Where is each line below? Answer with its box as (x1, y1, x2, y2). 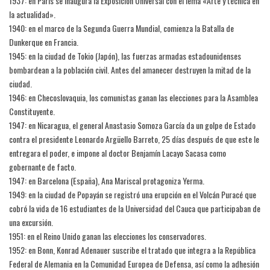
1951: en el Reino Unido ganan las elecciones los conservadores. (9, 230, 206, 243)
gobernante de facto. (9, 160, 76, 174)
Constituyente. (9, 105, 55, 118)
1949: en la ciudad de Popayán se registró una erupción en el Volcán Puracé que (9, 188, 256, 201)
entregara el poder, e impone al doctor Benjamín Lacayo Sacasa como (9, 146, 226, 160)
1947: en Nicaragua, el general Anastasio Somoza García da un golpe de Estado (9, 119, 256, 132)
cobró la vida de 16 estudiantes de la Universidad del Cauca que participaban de (9, 202, 260, 215)
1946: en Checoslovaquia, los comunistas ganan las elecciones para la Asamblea (9, 91, 258, 104)
